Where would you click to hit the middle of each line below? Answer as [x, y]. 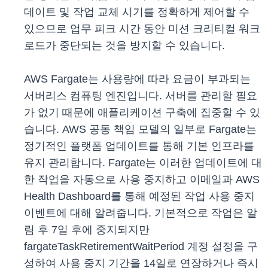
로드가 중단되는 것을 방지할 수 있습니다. [124, 46]
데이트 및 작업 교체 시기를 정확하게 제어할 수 [137, 12]
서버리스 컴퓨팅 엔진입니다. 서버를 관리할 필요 [141, 96]
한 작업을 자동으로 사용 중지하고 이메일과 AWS [142, 180]
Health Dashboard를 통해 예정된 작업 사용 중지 [139, 197]
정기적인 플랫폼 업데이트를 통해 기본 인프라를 [139, 146]
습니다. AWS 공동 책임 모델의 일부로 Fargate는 [140, 130]
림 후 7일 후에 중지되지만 [87, 230]
